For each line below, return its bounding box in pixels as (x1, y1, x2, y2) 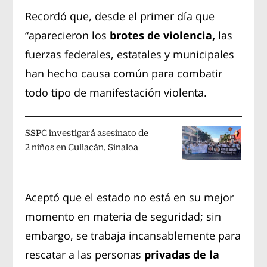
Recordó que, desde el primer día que (25, 8, 215, 23)
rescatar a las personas (25, 247, 145, 262)
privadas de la (144, 247, 220, 262)
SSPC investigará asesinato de (25, 128, 149, 138)
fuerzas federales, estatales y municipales (25, 46, 235, 61)
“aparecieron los (25, 27, 110, 42)
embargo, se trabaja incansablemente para (25, 228, 241, 243)
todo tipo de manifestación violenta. (25, 85, 207, 100)
